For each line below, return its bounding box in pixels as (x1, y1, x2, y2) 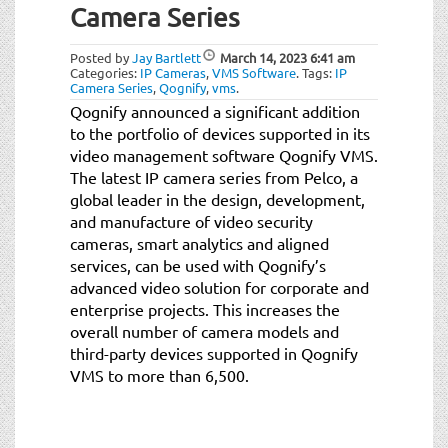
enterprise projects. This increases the (70, 298, 340, 319)
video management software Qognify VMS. (70, 144, 378, 165)
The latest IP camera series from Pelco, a (70, 166, 358, 187)
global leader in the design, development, (70, 188, 365, 209)
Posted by (70, 48, 132, 66)
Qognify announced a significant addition (70, 100, 360, 121)
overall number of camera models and (70, 320, 339, 341)
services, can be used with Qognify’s (70, 254, 326, 275)
